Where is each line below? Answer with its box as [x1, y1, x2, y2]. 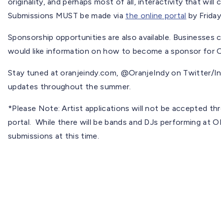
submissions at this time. [8, 131, 100, 141]
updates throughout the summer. [8, 81, 131, 91]
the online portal [125, 10, 186, 20]
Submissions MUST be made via [8, 10, 126, 20]
